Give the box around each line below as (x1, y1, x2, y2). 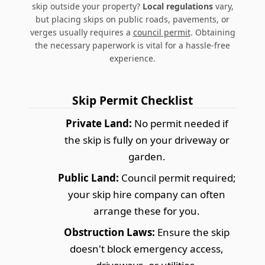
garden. (128, 149, 166, 163)
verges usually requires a (30, 26, 133, 38)
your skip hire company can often (68, 187, 225, 201)
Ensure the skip (155, 225, 230, 239)
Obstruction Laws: (64, 225, 155, 239)
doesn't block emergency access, (70, 241, 224, 256)
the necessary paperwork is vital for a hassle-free (35, 39, 230, 51)
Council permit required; (118, 170, 236, 185)
